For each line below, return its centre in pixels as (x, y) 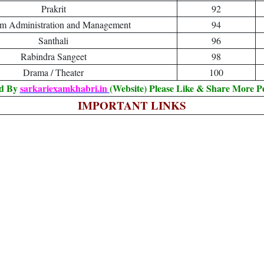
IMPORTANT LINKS (132, 105)
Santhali (53, 40)
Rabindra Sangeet (53, 56)
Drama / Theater (53, 72)
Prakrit (53, 9)
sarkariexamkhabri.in (63, 88)
